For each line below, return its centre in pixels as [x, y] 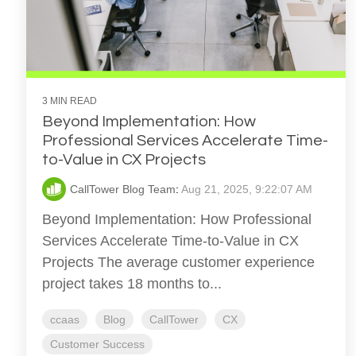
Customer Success [97, 344]
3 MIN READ [70, 101]
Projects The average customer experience [178, 263]
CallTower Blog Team [123, 190]
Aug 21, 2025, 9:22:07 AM [247, 190]
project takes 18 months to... [132, 284]
